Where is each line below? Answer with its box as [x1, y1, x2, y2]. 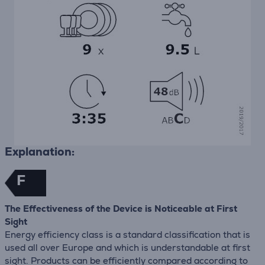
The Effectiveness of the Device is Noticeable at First [5, 203, 237, 214]
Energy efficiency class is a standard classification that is [5, 229, 250, 240]
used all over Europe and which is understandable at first [5, 242, 250, 253]
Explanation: [5, 144, 75, 159]
